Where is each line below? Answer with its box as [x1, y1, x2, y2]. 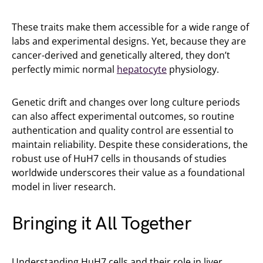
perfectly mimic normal [12, 63, 117, 76]
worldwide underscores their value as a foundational [12, 166, 245, 180]
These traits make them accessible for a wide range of [12, 21, 249, 34]
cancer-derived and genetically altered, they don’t [12, 49, 230, 62]
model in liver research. [12, 180, 116, 194]
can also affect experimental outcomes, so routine [12, 110, 234, 123]
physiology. [167, 63, 219, 76]
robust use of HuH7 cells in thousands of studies [12, 152, 227, 166]
